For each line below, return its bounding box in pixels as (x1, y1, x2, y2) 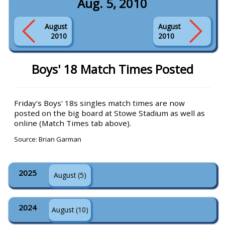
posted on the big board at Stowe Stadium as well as (14, 108, 205, 118)
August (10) (51, 205, 88, 214)
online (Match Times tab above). (14, 118, 132, 128)
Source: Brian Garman (14, 135, 82, 144)
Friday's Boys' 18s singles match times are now (14, 98, 185, 108)
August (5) (53, 170, 86, 180)
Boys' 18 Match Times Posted (31, 61, 193, 77)
